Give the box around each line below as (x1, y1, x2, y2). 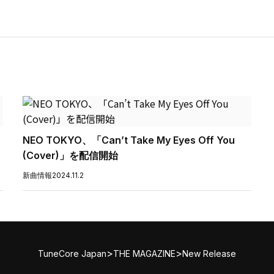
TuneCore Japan (38, 248, 106, 259)
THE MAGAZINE (113, 248, 176, 259)
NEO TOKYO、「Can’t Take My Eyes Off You (23, 134, 235, 146)
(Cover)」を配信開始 (23, 149, 119, 161)
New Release (182, 248, 236, 259)
